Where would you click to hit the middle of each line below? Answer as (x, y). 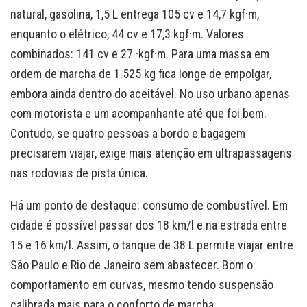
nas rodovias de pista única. (79, 173)
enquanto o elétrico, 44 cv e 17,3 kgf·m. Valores (127, 34)
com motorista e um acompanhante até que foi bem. (138, 113)
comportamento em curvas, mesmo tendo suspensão (142, 284)
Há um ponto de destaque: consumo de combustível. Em (149, 205)
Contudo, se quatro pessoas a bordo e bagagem (128, 133)
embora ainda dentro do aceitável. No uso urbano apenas (150, 93)
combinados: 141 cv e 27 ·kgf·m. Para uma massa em (140, 53)
